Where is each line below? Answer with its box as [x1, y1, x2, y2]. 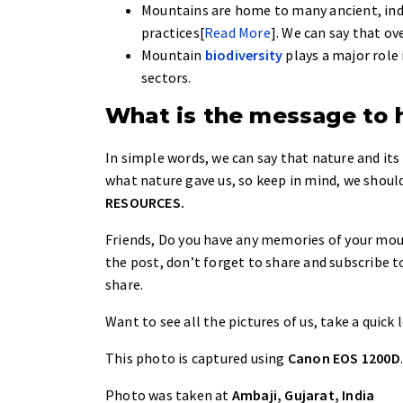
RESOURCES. [105, 193, 184, 211]
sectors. [141, 68, 192, 86]
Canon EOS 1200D [287, 349, 400, 367]
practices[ [141, 23, 204, 41]
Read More [204, 23, 271, 41]
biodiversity [204, 46, 283, 64]
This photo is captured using [105, 349, 288, 367]
